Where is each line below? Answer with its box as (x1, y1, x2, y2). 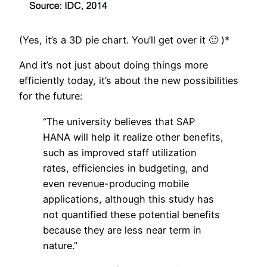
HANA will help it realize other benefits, (43, 131, 223, 143)
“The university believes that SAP (43, 115, 195, 128)
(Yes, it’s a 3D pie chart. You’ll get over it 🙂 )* (19, 34, 229, 46)
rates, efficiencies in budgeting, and (43, 162, 209, 174)
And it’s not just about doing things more (19, 59, 208, 72)
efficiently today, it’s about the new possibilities (19, 74, 238, 87)
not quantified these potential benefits (43, 208, 220, 221)
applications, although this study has (43, 193, 214, 205)
